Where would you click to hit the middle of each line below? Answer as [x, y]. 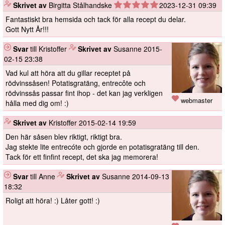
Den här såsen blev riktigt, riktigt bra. [64, 137]
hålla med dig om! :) [37, 103]
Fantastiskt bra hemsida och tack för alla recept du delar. [96, 19]
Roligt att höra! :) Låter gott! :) [53, 201]
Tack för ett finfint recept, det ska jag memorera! [82, 157]
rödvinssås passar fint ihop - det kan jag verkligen [84, 93]
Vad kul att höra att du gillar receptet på [68, 73]
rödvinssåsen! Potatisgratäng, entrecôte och [76, 83]
